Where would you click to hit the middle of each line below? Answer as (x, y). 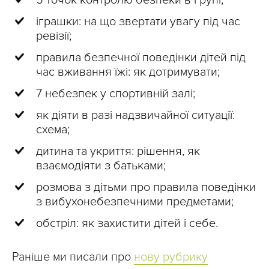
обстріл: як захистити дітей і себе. (127, 224)
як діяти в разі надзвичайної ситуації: (135, 116)
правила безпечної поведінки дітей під (141, 58)
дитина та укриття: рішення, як (118, 152)
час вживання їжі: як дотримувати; (128, 72)
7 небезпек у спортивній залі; (116, 94)
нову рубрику (171, 257)
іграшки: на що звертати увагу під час (138, 22)
